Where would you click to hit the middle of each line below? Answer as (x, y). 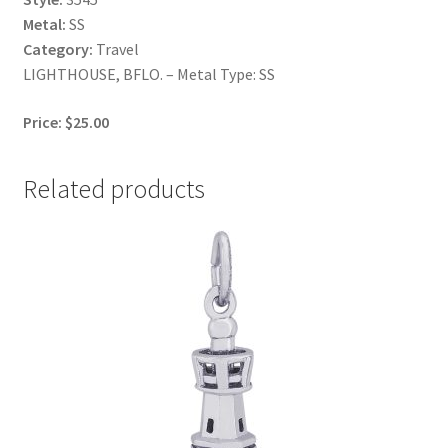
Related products (113, 188)
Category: (57, 49)
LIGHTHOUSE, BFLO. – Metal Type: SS (148, 74)
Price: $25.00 (65, 121)
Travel (115, 49)
